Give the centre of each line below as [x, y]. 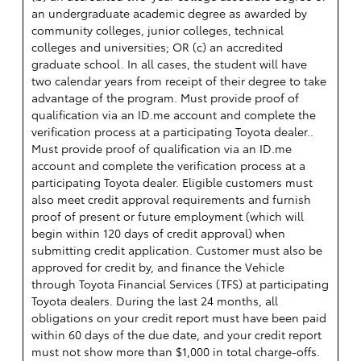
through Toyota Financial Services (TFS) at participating [180, 284]
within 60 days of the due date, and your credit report [176, 335]
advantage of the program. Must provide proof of [165, 98]
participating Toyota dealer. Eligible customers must [172, 183]
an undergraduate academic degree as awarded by [169, 13]
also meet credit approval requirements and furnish [171, 199]
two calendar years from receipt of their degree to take [179, 81]
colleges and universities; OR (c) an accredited [157, 47]
